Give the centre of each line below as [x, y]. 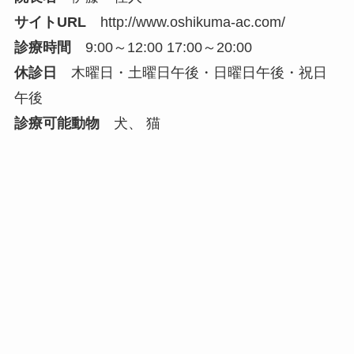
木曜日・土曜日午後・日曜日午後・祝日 [192, 72]
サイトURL [50, 22]
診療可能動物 [56, 123]
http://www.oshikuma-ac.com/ [192, 22]
